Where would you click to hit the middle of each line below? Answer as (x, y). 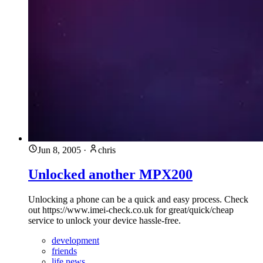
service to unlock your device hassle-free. (104, 221)
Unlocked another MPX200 (110, 175)
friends (64, 251)
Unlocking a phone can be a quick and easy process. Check (138, 200)
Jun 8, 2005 (59, 150)
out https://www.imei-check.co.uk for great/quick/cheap (131, 210)
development (75, 241)
